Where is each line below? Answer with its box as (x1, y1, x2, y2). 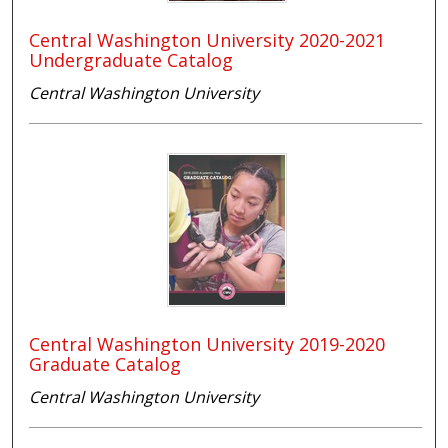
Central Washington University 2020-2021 (29, 27, 386, 52)
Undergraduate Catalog (29, 47, 234, 72)
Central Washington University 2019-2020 (29, 331, 386, 356)
